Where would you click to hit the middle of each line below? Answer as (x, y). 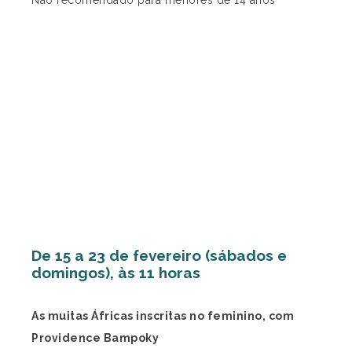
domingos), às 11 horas (116, 272)
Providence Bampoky (95, 337)
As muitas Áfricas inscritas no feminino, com (163, 315)
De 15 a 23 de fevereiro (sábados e (159, 255)
